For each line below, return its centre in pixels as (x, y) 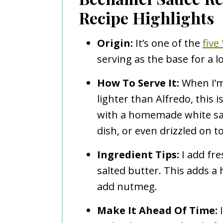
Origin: (115, 43)
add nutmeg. (127, 186)
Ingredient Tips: (138, 154)
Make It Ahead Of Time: (157, 210)
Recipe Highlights (146, 17)
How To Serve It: (138, 83)
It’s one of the (168, 43)
